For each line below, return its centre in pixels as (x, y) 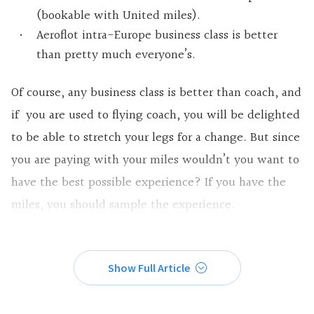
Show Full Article (149, 267)
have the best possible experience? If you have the (149, 182)
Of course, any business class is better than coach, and (156, 93)
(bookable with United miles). (118, 15)
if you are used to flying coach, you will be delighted (156, 115)
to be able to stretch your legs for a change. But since (156, 137)
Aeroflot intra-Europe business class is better (157, 35)
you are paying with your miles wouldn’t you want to (155, 160)
